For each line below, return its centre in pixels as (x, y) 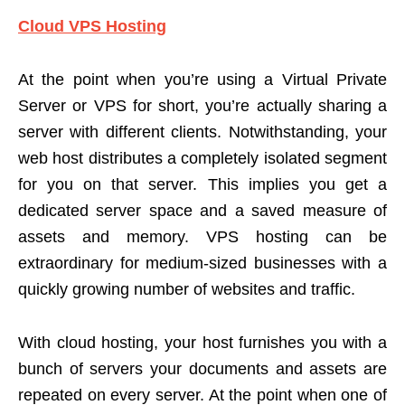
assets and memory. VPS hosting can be (202, 237)
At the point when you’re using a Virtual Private (202, 80)
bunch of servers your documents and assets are (202, 369)
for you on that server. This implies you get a (202, 185)
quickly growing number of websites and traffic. (187, 290)
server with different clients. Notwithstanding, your (202, 132)
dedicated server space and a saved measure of (202, 211)
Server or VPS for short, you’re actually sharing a (202, 106)
